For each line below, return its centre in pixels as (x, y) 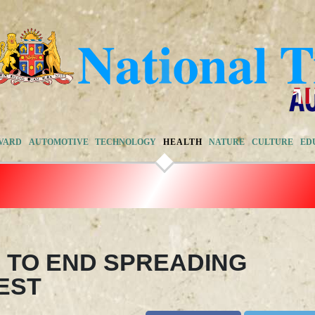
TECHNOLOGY (126, 142)
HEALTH (182, 142)
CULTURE (272, 142)
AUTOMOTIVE (58, 142)
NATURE (227, 142)
